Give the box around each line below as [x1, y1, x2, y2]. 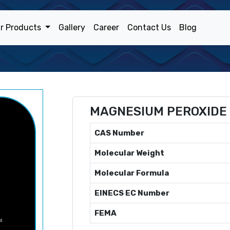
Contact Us [127, 23, 171, 32]
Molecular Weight [94, 148, 164, 158]
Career [93, 23, 119, 32]
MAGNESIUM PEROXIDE [90, 104, 227, 119]
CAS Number [94, 128, 144, 138]
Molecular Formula [94, 168, 169, 178]
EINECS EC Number [94, 188, 169, 198]
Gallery [58, 23, 85, 32]
